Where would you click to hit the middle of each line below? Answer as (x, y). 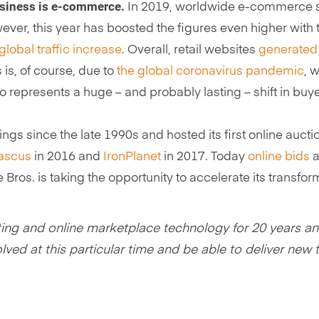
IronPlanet (132, 157)
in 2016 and (67, 157)
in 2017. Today (204, 157)
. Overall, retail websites (190, 50)
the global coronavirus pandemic (210, 71)
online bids (279, 157)
